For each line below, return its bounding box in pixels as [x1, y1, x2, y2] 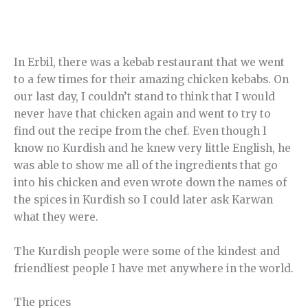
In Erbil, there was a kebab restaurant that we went [14, 55, 285, 69]
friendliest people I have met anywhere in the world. [14, 261, 294, 275]
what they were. [14, 210, 98, 223]
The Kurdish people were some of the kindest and [14, 244, 280, 258]
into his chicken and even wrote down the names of [14, 175, 287, 189]
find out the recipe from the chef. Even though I [14, 124, 267, 137]
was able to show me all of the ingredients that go [14, 158, 278, 172]
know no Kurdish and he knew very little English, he [14, 141, 291, 155]
